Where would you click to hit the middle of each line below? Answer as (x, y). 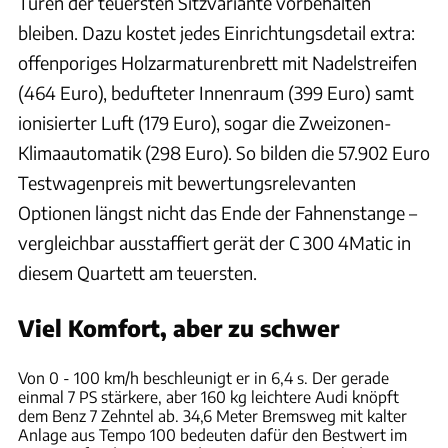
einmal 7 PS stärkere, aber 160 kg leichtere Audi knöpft (208, 396)
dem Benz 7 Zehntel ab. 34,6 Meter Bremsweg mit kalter (212, 415)
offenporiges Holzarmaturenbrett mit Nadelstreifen (217, 62)
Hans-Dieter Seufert (389, 341)
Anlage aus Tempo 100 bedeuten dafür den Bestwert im (212, 434)
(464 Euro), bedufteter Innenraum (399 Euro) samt (216, 92)
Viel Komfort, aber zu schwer (178, 327)
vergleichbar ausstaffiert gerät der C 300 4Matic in (214, 242)
